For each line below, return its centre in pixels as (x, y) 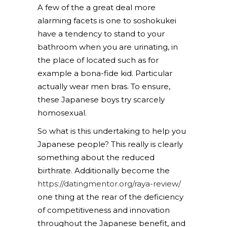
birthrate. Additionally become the (104, 171)
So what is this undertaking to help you (112, 131)
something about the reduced (96, 157)
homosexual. (62, 113)
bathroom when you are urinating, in (108, 47)
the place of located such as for (98, 60)
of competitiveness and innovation (104, 210)
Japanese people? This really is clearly (110, 144)
